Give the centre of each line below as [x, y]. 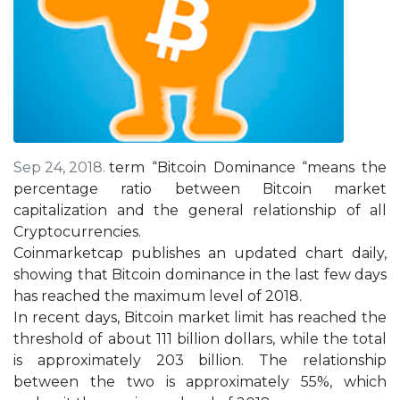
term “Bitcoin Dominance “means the [248, 168]
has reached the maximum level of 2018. [158, 296]
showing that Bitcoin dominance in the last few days [200, 275]
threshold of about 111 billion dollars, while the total [200, 339]
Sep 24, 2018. [61, 168]
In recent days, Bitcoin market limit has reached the [200, 318]
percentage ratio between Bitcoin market [200, 189]
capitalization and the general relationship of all [200, 211]
